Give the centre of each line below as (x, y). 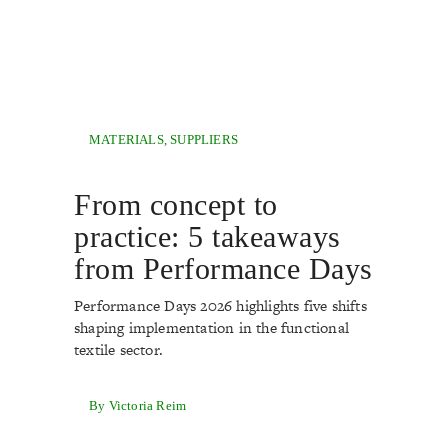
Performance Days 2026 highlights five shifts (220, 305)
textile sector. (118, 349)
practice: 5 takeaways (207, 236)
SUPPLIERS (204, 139)
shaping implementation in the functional (211, 327)
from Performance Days (223, 268)
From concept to (176, 204)
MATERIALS (126, 139)
